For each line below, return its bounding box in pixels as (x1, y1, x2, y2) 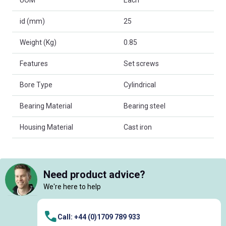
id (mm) (20, 17, 45, 26)
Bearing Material (20, 102, 72, 110)
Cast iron (124, 123, 152, 132)
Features (20, 60, 48, 68)
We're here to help (43, 182, 101, 191)
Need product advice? (43, 168, 145, 181)
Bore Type (20, 81, 52, 89)
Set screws (124, 60, 159, 68)
